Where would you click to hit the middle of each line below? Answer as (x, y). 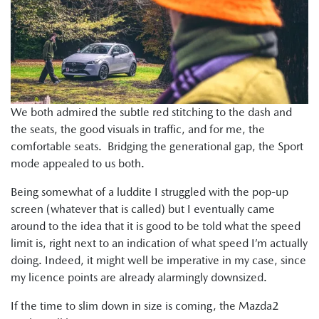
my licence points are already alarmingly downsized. (140, 277)
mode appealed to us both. (78, 163)
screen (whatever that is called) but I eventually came (143, 209)
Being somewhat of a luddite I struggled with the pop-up (150, 192)
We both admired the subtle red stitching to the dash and (151, 112)
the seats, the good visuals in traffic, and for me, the (138, 129)
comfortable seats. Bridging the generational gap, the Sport (157, 146)
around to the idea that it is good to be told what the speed (156, 226)
